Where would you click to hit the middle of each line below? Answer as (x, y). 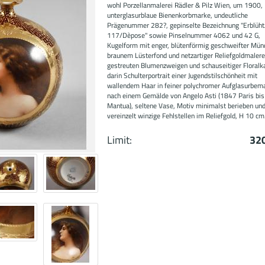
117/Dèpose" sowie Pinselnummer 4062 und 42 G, (184, 35)
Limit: (120, 140)
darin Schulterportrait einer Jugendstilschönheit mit (182, 75)
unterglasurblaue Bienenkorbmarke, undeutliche (178, 15)
